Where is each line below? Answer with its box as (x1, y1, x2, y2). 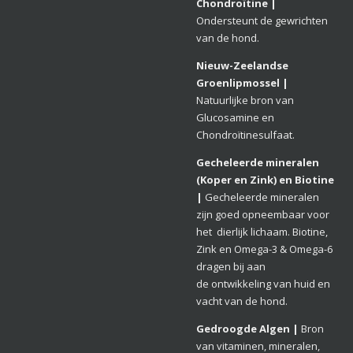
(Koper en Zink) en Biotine (196, 173, 334, 187)
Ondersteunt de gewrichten (196, 13, 328, 28)
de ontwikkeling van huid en (196, 277, 330, 291)
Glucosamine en (196, 110, 274, 124)
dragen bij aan (196, 259, 266, 273)
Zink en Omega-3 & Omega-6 (196, 242, 333, 256)
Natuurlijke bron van (196, 93, 294, 107)
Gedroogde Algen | (196, 321, 299, 336)
